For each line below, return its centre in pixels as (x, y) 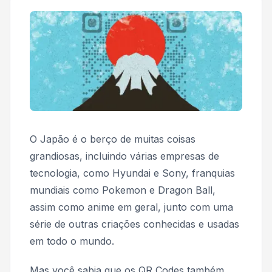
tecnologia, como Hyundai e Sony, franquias (132, 173)
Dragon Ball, (187, 190)
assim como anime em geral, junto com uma (131, 207)
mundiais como (66, 190)
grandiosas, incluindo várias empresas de (124, 156)
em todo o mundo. (72, 241)
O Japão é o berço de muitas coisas (113, 139)
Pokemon (124, 190)
